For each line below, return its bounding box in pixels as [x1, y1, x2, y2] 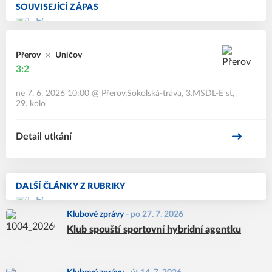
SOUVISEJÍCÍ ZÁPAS [16, 3, 98, 12]
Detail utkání [16, 132, 72, 141]
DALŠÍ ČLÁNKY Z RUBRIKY [16, 182, 126, 191]
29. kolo [16, 100, 46, 108]
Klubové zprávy [67, 210, 124, 219]
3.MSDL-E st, [186, 89, 234, 98]
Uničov [55, 51, 82, 59]
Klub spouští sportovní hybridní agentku [67, 225, 241, 234]
